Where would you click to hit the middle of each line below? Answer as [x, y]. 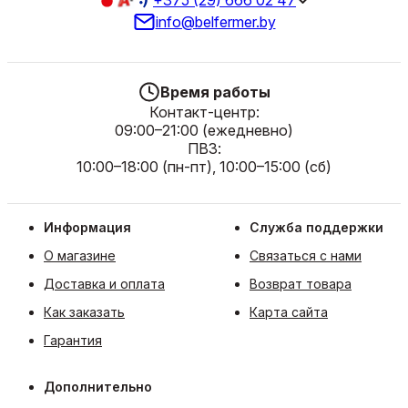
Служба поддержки [316, 227]
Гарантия [73, 340]
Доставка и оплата [104, 284]
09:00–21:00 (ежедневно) [204, 130]
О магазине [80, 255]
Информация [87, 227]
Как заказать [84, 312]
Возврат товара [301, 284]
